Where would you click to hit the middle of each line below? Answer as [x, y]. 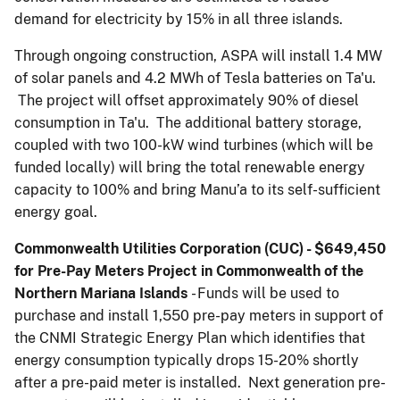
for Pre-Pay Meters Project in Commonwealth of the [189, 271]
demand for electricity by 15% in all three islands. [179, 19]
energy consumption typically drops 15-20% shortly [187, 360]
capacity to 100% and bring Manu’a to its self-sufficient [197, 189]
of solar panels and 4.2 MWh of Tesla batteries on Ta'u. [195, 78]
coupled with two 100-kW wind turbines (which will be [194, 145]
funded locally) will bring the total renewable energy [190, 167]
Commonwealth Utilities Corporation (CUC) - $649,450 [200, 248]
